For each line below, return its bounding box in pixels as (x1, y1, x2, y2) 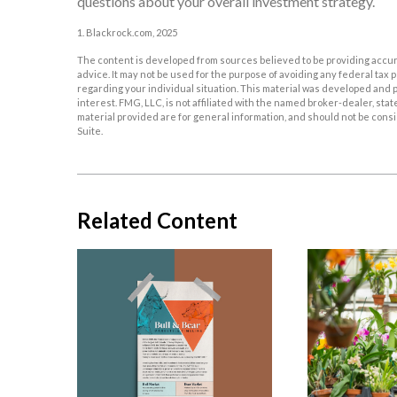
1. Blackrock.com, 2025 (77, 26, 177, 38)
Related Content (77, 206, 237, 233)
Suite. (77, 124, 103, 136)
